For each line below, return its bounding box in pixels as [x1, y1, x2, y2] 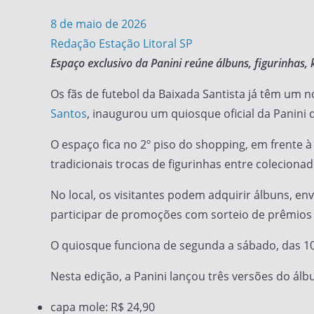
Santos [50, 106, 87, 121]
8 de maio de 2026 [50, 16, 146, 32]
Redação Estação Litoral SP [50, 36, 193, 51]
